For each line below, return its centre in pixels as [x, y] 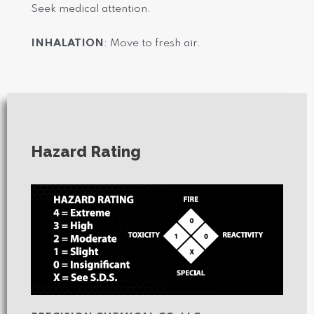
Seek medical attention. [91, 9]
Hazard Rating [86, 152]
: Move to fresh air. [153, 44]
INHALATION [67, 44]
